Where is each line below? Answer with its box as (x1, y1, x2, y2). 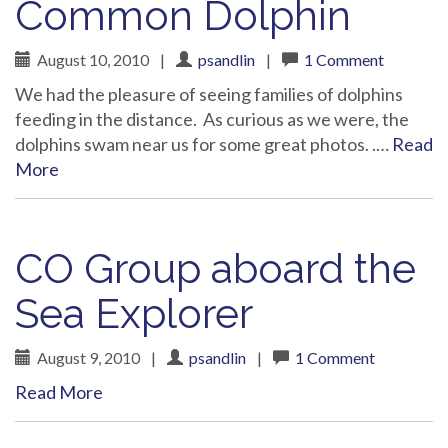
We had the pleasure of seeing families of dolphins (15, 83, 403, 105)
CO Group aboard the (15, 244, 416, 293)
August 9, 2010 (31, 348, 143, 367)
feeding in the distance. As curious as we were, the (15, 108, 409, 130)
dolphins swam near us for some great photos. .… (15, 133, 392, 155)
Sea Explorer (15, 289, 253, 338)
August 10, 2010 (31, 50, 152, 69)
